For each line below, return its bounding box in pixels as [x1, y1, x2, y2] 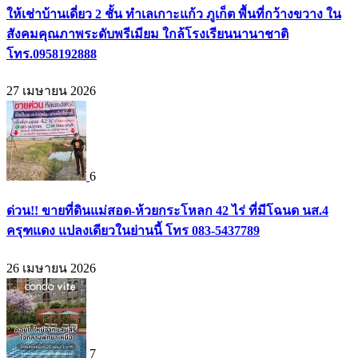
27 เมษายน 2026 [6, 84, 96, 97]
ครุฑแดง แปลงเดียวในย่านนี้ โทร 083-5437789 [6, 224, 260, 238]
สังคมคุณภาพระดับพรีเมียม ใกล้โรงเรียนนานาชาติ [6, 26, 288, 41]
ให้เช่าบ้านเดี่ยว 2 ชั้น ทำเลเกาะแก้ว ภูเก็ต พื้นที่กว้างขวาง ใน [6, 6, 341, 21]
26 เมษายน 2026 [6, 261, 96, 275]
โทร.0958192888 [6, 46, 97, 61]
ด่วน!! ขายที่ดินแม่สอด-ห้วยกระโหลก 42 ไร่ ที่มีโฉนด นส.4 [6, 204, 328, 218]
